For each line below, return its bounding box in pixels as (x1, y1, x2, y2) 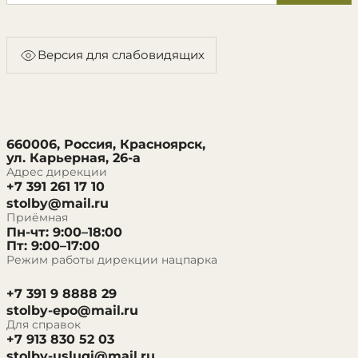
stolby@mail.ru (6, 195, 109, 211)
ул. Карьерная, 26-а (6, 149, 141, 165)
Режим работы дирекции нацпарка (6, 252, 217, 267)
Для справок (6, 316, 81, 332)
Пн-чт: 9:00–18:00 (6, 224, 122, 240)
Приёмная (6, 209, 68, 225)
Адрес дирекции (6, 164, 107, 179)
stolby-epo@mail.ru (6, 302, 138, 318)
